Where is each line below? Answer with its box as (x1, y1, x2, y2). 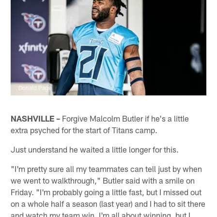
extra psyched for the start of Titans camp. (11, 124, 158, 135)
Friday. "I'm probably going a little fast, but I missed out (11, 186, 202, 197)
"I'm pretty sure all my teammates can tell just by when (11, 163, 202, 173)
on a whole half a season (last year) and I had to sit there (11, 198, 206, 208)
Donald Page (18, 84, 52, 92)
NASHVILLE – (11, 113, 61, 123)
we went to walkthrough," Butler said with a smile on (11, 175, 195, 185)
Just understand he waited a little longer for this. (11, 144, 179, 154)
